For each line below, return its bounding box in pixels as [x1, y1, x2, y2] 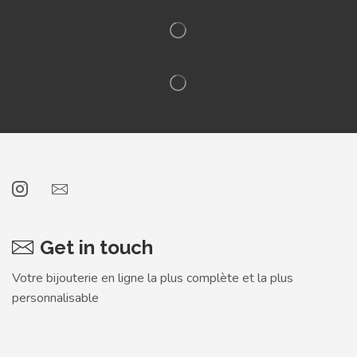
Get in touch [40, 235, 153, 259]
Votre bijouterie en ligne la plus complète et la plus [12, 269, 293, 287]
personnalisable [12, 288, 99, 307]
